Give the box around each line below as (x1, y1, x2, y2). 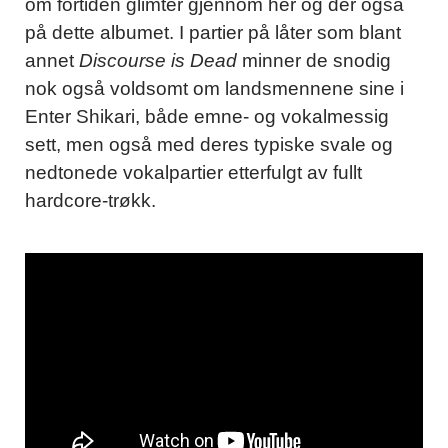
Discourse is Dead (79, 50, 242, 72)
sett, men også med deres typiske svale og (25, 134, 393, 156)
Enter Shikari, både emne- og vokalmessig (25, 106, 389, 128)
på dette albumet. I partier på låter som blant (25, 22, 401, 44)
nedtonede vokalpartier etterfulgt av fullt (25, 162, 362, 184)
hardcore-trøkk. (25, 190, 156, 212)
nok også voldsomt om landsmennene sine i (25, 78, 404, 100)
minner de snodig (242, 50, 391, 72)
